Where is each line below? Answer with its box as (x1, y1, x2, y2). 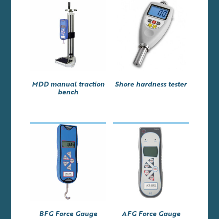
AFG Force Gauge (121, 208, 180, 218)
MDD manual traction (31, 79, 105, 88)
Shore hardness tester (115, 79, 187, 88)
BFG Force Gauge (39, 208, 97, 218)
